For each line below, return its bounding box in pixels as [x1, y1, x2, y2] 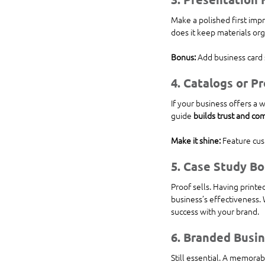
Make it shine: [171, 134, 221, 146]
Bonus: [171, 50, 196, 63]
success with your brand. [171, 205, 259, 217]
